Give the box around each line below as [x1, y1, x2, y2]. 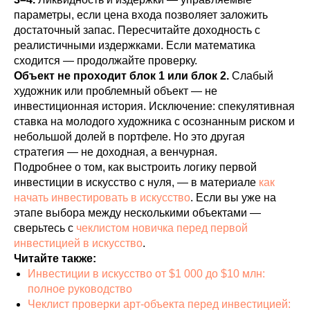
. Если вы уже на [190, 192, 276, 203]
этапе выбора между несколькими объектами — [14, 207, 261, 219]
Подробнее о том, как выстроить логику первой [14, 161, 257, 173]
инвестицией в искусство [14, 237, 143, 249]
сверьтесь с [14, 222, 76, 234]
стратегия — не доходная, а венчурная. [14, 146, 217, 158]
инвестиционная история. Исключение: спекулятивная [14, 100, 295, 112]
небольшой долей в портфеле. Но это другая [14, 131, 245, 143]
